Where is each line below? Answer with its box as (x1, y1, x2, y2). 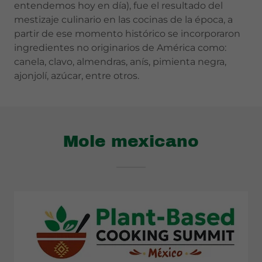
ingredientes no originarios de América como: (14, 42, 226, 53)
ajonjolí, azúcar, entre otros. (14, 70, 139, 81)
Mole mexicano (63, 132, 199, 150)
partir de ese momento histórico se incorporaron (14, 28, 240, 39)
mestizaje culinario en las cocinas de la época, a (14, 14, 233, 25)
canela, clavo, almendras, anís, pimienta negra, (14, 56, 226, 67)
